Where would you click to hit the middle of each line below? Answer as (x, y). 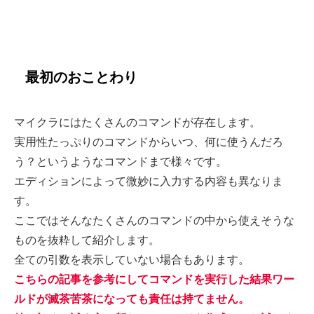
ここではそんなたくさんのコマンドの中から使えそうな (154, 220)
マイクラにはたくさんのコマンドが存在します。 (137, 122)
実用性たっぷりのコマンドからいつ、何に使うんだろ (149, 142)
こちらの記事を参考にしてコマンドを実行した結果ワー (154, 279)
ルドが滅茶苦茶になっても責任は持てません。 (132, 299)
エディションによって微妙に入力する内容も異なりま (149, 181)
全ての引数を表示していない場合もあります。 (132, 259)
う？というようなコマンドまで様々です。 (121, 161)
